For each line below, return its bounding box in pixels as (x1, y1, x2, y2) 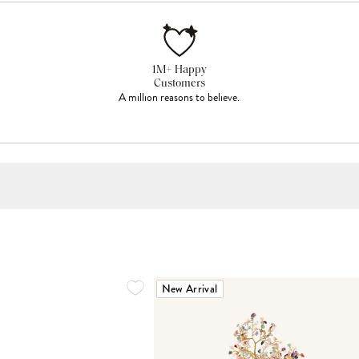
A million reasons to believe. (119, 89, 240, 107)
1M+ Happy (151, 64, 207, 77)
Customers (153, 78, 205, 91)
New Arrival (161, 280, 218, 297)
